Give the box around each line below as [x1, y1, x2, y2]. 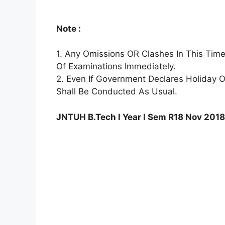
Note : [56, 23, 81, 34]
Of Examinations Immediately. [56, 61, 176, 72]
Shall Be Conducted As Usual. [56, 86, 177, 97]
